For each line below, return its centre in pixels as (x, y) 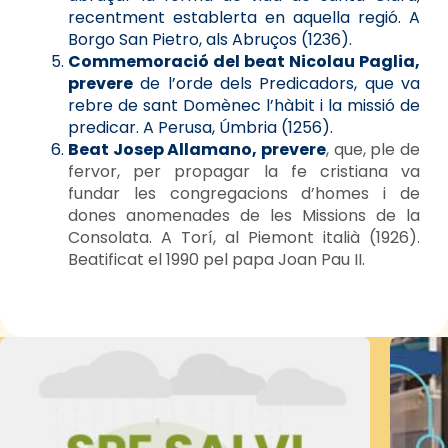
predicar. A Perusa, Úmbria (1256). (200, 127)
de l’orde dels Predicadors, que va (276, 83)
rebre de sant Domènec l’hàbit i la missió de (244, 105)
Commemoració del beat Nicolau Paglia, (244, 61)
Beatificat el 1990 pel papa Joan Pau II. (216, 259)
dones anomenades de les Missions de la (244, 215)
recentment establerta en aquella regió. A (244, 17)
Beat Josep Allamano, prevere (197, 149)
